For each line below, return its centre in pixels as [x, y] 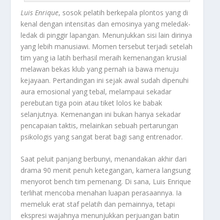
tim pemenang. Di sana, [113, 182]
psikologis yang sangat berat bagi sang [83, 137]
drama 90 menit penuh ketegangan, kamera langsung [106, 170]
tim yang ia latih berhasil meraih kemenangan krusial [104, 57]
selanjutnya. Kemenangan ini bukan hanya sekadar [101, 114]
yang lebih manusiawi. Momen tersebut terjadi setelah [107, 46]
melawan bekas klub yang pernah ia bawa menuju [100, 69]
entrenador [164, 137]
